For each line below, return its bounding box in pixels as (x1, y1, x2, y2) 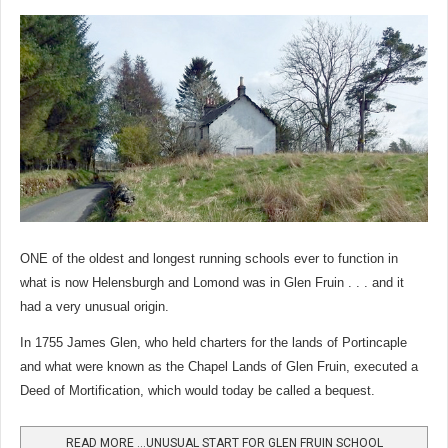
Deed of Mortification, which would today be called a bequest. (20, 383, 375, 399)
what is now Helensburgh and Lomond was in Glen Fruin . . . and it (20, 275, 404, 291)
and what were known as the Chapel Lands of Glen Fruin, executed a (20, 359, 418, 375)
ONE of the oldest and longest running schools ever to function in (20, 251, 398, 267)
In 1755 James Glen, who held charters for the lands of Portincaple (20, 335, 407, 351)
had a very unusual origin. (20, 299, 169, 315)
